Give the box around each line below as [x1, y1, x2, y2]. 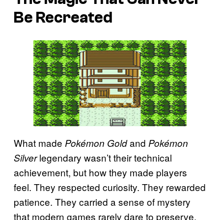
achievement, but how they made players [14, 165, 187, 179]
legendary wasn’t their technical [37, 151, 172, 165]
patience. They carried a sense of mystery [14, 195, 191, 209]
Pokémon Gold [65, 137, 127, 150]
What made [14, 136, 65, 150]
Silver [14, 151, 37, 165]
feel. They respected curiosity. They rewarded [14, 180, 206, 194]
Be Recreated [14, 9, 112, 27]
